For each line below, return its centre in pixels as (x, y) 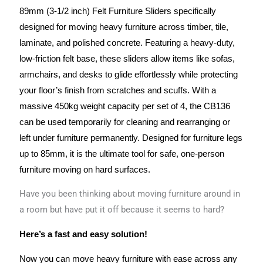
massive (37, 106)
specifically (194, 11)
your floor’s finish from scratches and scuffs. (105, 90)
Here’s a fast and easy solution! (84, 234)
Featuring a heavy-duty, (190, 43)
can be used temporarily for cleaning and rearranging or (125, 122)
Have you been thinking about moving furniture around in (130, 194)
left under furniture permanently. (80, 138)
